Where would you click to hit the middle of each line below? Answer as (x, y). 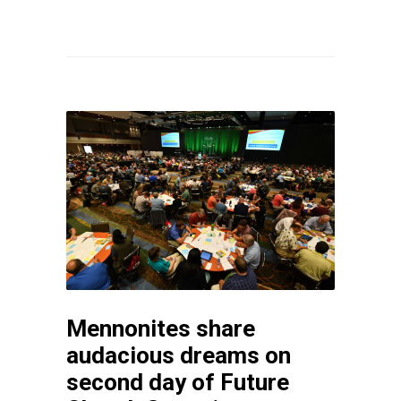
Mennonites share (161, 328)
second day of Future (178, 382)
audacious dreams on (179, 355)
